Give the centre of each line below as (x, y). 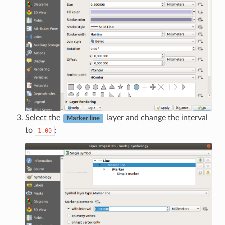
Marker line (83, 118)
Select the (43, 118)
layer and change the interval (156, 118)
